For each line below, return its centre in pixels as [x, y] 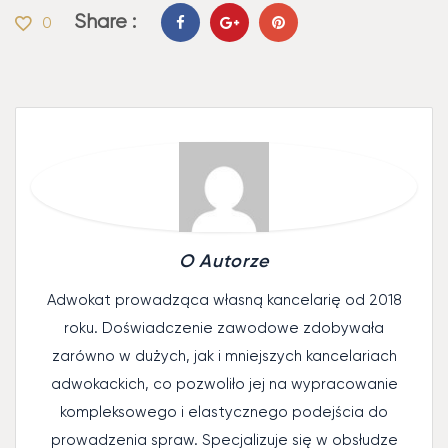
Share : [105, 21]
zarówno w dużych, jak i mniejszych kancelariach [224, 356]
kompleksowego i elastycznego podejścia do [224, 412]
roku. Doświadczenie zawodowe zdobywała [224, 328]
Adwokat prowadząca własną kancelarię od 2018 [224, 300]
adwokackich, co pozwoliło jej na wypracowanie [224, 384]
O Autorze [224, 261]
